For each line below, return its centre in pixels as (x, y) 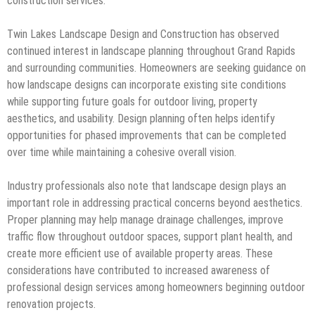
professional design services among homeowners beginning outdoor (156, 287)
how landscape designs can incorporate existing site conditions (147, 84)
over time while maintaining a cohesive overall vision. (122, 152)
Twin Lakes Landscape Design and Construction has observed (143, 34)
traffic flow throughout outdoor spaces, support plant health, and (150, 236)
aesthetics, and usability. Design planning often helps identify (141, 118)
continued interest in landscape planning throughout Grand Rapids (151, 51)
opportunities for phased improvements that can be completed (147, 135)
